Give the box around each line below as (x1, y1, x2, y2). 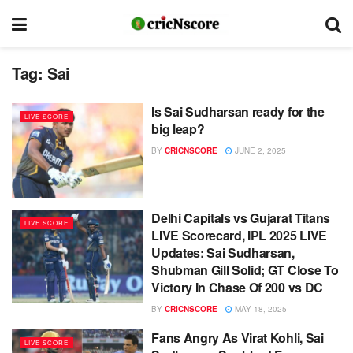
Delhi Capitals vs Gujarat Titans (151, 208, 330, 227)
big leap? (151, 120, 205, 138)
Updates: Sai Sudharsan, (151, 243, 295, 262)
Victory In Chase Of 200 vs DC (151, 277, 323, 296)
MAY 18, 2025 (232, 303, 288, 314)
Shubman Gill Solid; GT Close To (151, 260, 339, 279)
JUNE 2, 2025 (232, 145, 287, 156)
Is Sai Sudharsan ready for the (151, 102, 325, 121)
